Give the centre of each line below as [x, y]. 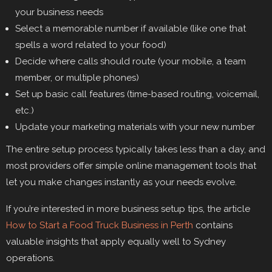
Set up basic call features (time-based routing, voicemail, [137, 94]
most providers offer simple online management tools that [131, 166]
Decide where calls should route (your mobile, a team [131, 62]
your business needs [59, 12]
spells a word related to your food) [91, 45]
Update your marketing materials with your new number [135, 127]
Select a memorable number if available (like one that [131, 29]
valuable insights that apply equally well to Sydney [116, 242]
